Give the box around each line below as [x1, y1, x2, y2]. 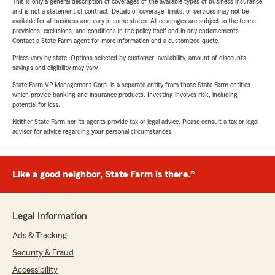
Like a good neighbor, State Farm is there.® [12, 169, 195, 180]
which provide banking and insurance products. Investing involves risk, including [12, 91, 238, 99]
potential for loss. [12, 101, 60, 109]
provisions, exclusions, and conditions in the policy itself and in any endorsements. [12, 27, 241, 35]
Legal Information [12, 211, 87, 222]
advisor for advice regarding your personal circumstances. [12, 128, 173, 136]
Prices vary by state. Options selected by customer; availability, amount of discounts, [12, 54, 248, 62]
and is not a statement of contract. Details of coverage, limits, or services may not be [12, 7, 249, 15]
